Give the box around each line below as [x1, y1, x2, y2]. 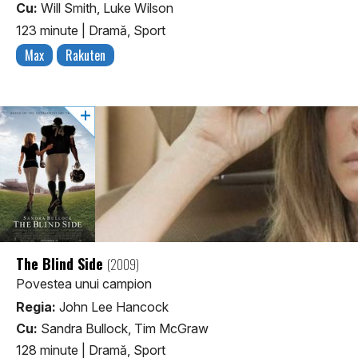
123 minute [16, 22, 82, 38]
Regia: [16, 298, 56, 315]
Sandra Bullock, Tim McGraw [38, 320, 209, 336]
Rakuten [66, 45, 105, 65]
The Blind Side [16, 253, 107, 274]
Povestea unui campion [16, 275, 152, 292]
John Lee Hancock [56, 298, 169, 315]
